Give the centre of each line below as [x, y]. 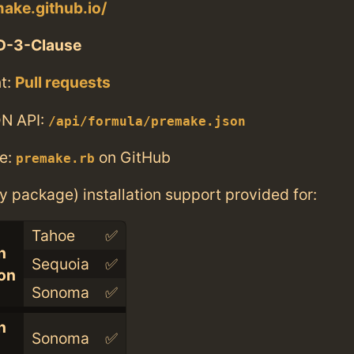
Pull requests [63, 83]
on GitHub [133, 157]
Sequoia [60, 264]
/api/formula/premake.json [147, 121]
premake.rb [55, 158]
